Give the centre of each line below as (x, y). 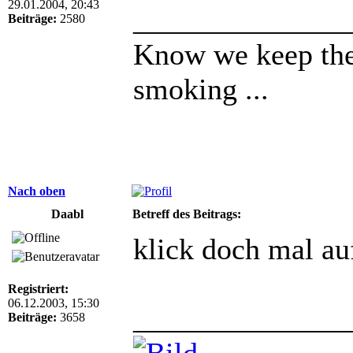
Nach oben (37, 191)
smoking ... (201, 89)
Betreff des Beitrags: (187, 214)
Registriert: (38, 288)
